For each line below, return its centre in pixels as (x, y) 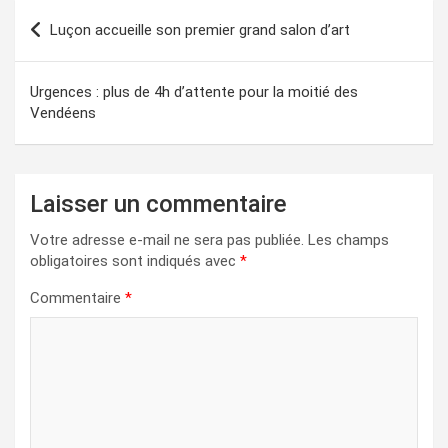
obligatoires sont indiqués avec (135, 261)
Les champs (348, 240)
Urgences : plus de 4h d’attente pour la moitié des (194, 92)
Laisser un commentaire (158, 204)
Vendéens (63, 113)
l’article (57, 79)
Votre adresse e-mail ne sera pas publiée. (167, 240)
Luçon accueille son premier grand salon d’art (200, 30)
